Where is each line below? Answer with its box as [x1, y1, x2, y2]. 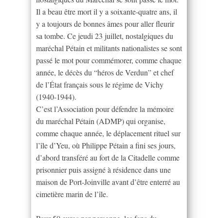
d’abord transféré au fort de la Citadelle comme [36, 152, 180, 163]
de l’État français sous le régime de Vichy [36, 79, 163, 90]
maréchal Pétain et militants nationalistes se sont [36, 42, 182, 53]
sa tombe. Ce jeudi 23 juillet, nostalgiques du [36, 30, 173, 41]
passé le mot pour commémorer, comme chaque [36, 54, 182, 65]
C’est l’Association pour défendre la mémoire [36, 103, 174, 114]
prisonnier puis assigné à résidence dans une [36, 164, 171, 175]
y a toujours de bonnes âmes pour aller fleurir [36, 18, 174, 29]
